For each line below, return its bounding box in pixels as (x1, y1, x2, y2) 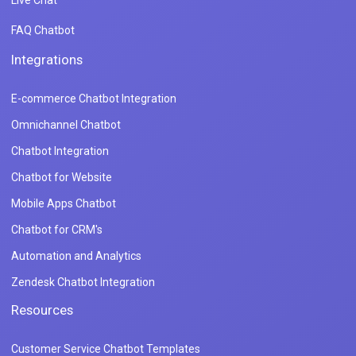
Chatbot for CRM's (11, 222, 103, 236)
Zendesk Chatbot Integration (11, 275, 155, 288)
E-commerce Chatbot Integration (11, 91, 176, 105)
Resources (11, 301, 73, 318)
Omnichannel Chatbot (11, 118, 121, 131)
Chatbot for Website (11, 170, 112, 184)
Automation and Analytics (11, 249, 141, 262)
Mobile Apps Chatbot (11, 196, 116, 210)
